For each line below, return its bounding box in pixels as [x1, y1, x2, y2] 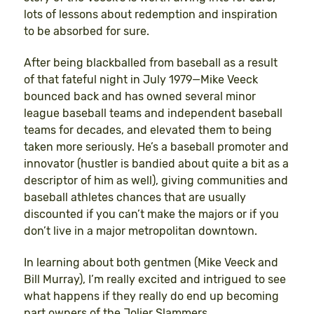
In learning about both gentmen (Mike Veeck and [24, 255, 278, 269]
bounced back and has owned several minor [24, 90, 256, 104]
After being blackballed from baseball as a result [24, 56, 278, 70]
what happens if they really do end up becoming [24, 289, 279, 303]
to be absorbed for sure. [24, 25, 149, 39]
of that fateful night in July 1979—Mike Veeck [24, 73, 258, 87]
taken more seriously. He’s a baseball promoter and [24, 140, 289, 154]
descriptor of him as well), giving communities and [24, 174, 288, 188]
